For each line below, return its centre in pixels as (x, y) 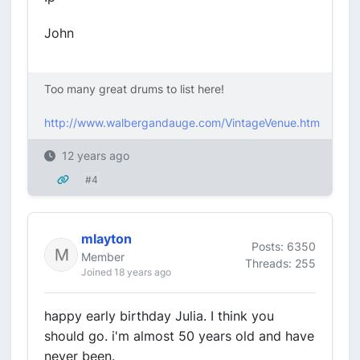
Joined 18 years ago (126, 272)
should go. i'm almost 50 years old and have (179, 336)
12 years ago (96, 155)
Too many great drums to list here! (134, 89)
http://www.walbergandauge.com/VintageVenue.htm (182, 123)
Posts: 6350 (284, 246)
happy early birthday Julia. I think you (159, 316)
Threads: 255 (280, 263)
